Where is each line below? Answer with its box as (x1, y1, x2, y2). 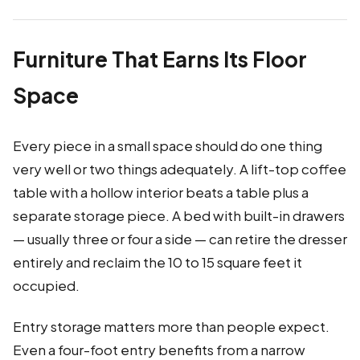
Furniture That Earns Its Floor (13, 46, 307, 73)
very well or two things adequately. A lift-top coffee (13, 160, 346, 178)
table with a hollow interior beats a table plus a (13, 183, 309, 202)
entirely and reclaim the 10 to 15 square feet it (13, 253, 302, 272)
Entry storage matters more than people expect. (13, 317, 329, 336)
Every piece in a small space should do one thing (13, 137, 322, 155)
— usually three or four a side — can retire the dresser (13, 230, 347, 248)
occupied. (13, 276, 80, 295)
